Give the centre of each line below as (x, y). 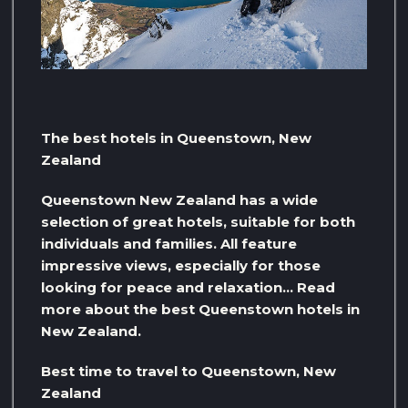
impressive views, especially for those (181, 266)
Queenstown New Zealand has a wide (179, 200)
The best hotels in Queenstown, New (176, 138)
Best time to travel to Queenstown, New (189, 372)
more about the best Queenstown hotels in (200, 310)
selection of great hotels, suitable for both (198, 222)
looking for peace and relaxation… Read (188, 288)
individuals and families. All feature (169, 244)
